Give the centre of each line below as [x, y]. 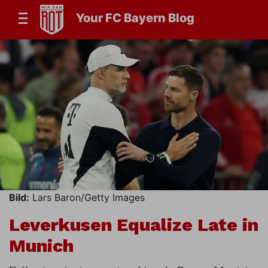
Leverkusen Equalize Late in [134, 225]
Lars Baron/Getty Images [87, 198]
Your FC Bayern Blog [135, 18]
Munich [41, 246]
